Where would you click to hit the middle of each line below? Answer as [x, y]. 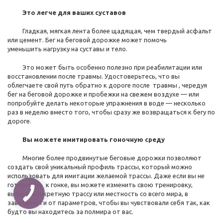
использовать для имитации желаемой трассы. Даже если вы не [106, 176]
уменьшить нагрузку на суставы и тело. [68, 49]
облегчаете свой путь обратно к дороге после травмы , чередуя [107, 85]
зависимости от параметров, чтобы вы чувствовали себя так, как [109, 203]
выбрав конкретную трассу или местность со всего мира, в [98, 194]
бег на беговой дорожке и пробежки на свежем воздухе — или [103, 94]
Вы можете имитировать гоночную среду [86, 139]
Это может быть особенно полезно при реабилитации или [105, 67]
